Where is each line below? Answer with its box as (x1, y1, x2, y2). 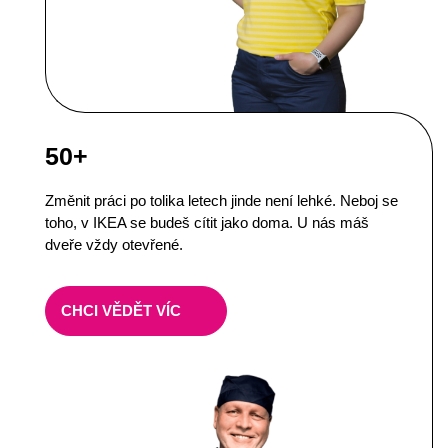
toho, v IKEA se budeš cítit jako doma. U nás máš (45, 213, 369, 231)
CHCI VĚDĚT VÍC (61, 302, 181, 320)
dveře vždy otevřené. (45, 235, 183, 253)
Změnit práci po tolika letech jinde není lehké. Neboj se (45, 191, 398, 209)
